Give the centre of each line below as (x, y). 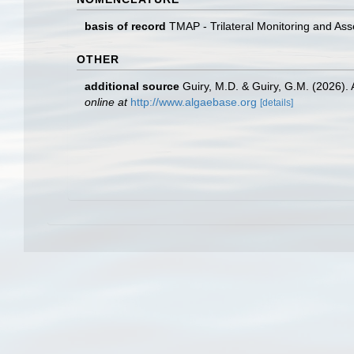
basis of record (125, 26)
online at (106, 102)
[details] (277, 103)
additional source (132, 86)
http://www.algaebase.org (194, 102)
